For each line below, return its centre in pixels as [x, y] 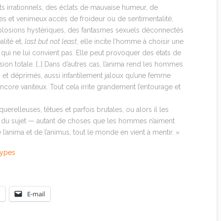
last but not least [51, 41]
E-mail [36, 194]
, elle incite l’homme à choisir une [130, 41]
